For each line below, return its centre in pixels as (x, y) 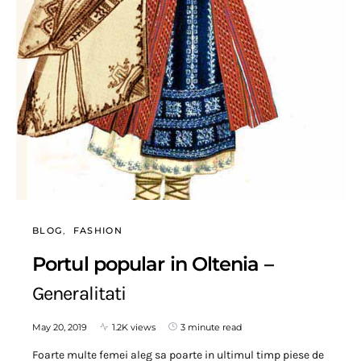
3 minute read (211, 327)
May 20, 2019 (60, 327)
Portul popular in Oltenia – (153, 263)
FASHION (98, 230)
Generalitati (79, 293)
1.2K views (134, 327)
